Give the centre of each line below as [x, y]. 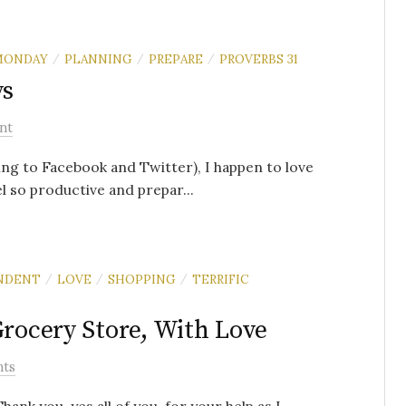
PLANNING [98, 59]
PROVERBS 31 [259, 59]
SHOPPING [142, 279]
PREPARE [176, 59]
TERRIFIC [220, 279]
